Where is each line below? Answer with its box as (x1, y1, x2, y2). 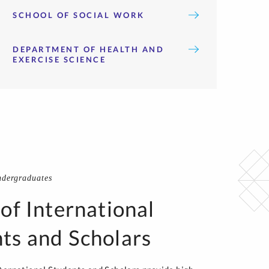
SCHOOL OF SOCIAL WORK (13, 10, 145, 20)
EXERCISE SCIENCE (13, 55, 106, 64)
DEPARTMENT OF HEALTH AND (13, 44, 164, 54)
